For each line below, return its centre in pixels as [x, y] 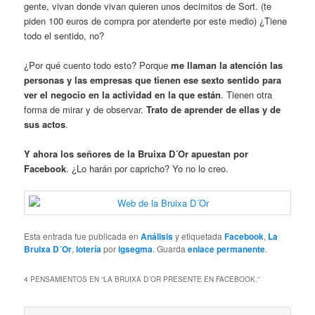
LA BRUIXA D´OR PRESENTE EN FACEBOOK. [181, 279]
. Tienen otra [247, 94]
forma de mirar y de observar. [85, 109]
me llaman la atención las [227, 65]
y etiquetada [199, 236]
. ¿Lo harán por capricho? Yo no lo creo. [148, 168]
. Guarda [171, 249]
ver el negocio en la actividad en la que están [123, 94]
